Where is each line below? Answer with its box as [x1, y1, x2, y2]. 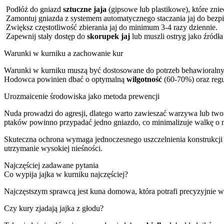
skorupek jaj [87, 31, 130, 40]
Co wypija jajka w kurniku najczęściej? [4, 169, 128, 178]
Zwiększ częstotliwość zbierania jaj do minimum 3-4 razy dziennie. [6, 22, 217, 31]
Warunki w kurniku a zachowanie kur [4, 48, 123, 57]
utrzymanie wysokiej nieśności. [4, 143, 102, 152]
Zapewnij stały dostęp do [6, 31, 87, 40]
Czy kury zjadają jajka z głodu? [4, 203, 103, 212]
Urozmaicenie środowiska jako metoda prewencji [4, 91, 159, 100]
